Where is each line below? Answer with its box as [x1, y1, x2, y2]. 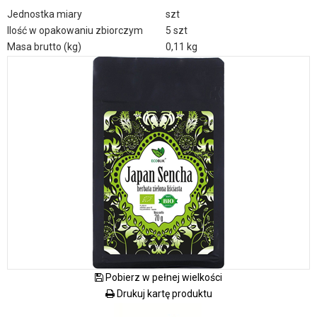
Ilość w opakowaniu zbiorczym [7, 24, 143, 36]
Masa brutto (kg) [7, 40, 81, 52]
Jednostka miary [7, 8, 82, 20]
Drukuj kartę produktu [114, 287, 212, 299]
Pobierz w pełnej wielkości [103, 271, 222, 283]
